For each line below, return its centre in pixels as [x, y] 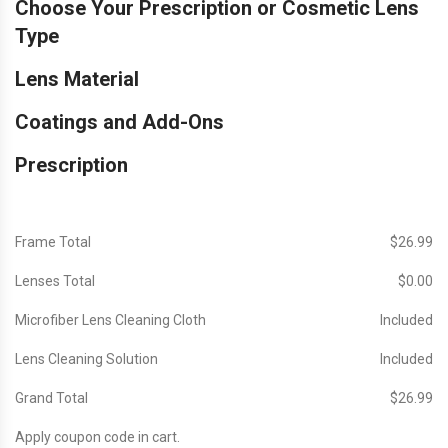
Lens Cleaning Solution [86, 358]
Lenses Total [55, 280]
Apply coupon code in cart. [97, 436]
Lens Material [77, 78]
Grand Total [51, 397]
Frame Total [53, 241]
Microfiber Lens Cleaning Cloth [110, 319]
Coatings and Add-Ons [119, 121]
